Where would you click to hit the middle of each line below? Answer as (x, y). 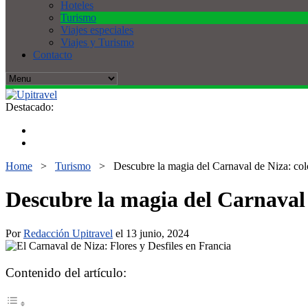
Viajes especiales (97, 30)
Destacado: (30, 107)
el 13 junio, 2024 (151, 233)
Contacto (53, 55)
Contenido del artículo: (66, 273)
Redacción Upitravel (68, 233)
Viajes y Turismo (97, 42)
